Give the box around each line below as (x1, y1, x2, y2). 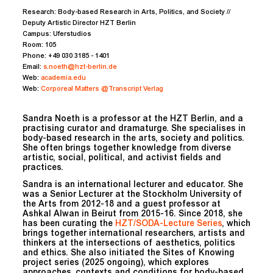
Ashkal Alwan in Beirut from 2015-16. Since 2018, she (23, 210, 243, 219)
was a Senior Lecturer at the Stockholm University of (23, 190, 243, 199)
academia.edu (41, 74, 86, 82)
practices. (23, 163, 66, 172)
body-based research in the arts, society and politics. (23, 134, 244, 143)
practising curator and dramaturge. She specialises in (23, 124, 246, 133)
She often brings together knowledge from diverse (23, 144, 231, 153)
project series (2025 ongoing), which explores (23, 258, 209, 268)
